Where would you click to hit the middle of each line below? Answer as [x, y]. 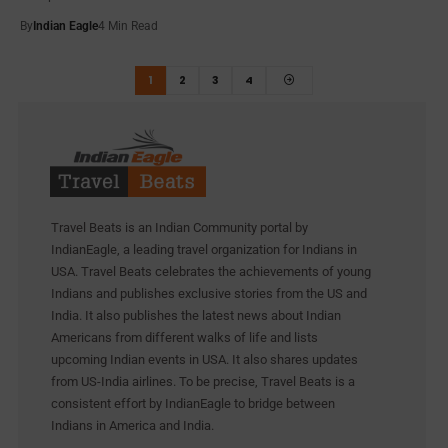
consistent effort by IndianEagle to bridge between [193, 403]
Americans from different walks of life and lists [184, 337]
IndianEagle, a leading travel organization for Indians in [204, 249]
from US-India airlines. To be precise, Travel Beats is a [203, 381]
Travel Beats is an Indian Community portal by [179, 227]
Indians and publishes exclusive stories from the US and [209, 293]
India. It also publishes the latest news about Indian [196, 315]
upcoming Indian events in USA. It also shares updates [204, 359]
